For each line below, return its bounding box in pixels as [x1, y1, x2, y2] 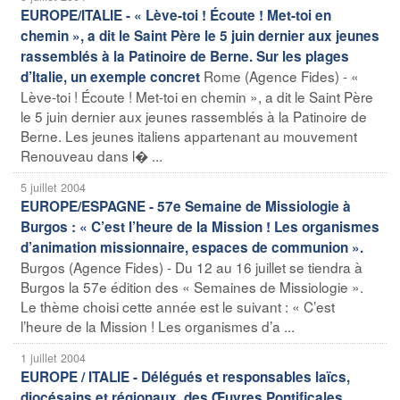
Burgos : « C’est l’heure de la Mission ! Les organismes [21, 216, 379, 237]
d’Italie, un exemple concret [21, 66, 200, 87]
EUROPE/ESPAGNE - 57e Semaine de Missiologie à [21, 196, 351, 216]
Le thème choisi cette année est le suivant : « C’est [21, 296, 335, 316]
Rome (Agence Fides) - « [204, 65, 359, 86]
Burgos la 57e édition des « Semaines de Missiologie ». [21, 276, 363, 296]
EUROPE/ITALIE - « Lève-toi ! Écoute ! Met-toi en [21, 4, 331, 25]
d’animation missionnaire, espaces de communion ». [21, 237, 363, 257]
